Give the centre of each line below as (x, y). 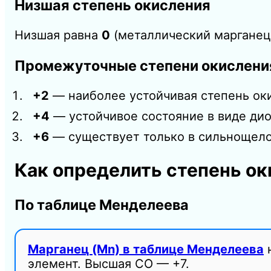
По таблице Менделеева (102, 204)
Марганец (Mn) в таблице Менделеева (146, 249)
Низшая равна (58, 35)
